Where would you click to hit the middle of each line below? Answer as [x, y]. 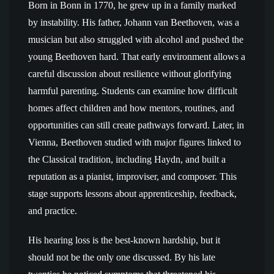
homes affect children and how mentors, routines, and [131, 108]
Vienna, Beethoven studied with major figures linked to [135, 142]
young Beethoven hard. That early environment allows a [137, 57]
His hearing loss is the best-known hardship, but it [124, 240]
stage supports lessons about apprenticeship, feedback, [132, 194]
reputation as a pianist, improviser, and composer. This [132, 176]
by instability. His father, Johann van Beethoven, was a [134, 22]
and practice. [53, 211]
